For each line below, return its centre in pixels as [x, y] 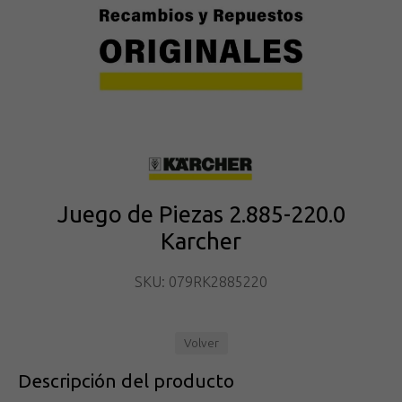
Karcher [201, 240]
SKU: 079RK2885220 [201, 281]
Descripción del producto [126, 380]
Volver [201, 342]
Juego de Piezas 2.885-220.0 [201, 214]
